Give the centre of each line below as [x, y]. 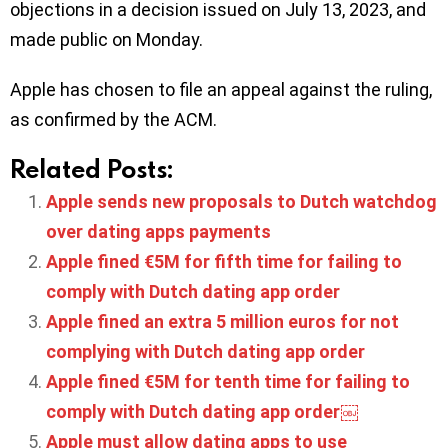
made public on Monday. [106, 39]
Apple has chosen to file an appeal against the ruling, [221, 89]
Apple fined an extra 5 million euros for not [222, 321]
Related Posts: [91, 168]
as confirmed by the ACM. [113, 119]
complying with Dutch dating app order [205, 351]
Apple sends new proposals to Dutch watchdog [241, 201]
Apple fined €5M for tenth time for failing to [228, 381]
